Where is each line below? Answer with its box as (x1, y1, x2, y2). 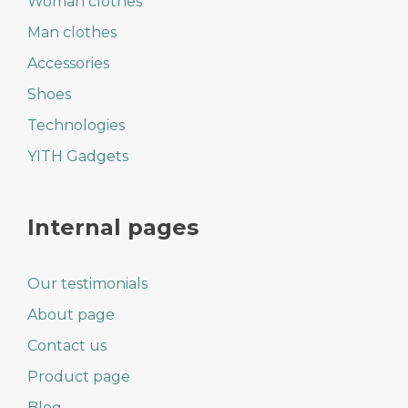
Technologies (27, 116, 125, 134)
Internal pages (27, 213, 199, 240)
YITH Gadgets (27, 147, 128, 165)
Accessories (27, 54, 109, 72)
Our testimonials (27, 274, 148, 292)
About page (27, 305, 115, 323)
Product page (27, 367, 130, 385)
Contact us (27, 336, 107, 354)
